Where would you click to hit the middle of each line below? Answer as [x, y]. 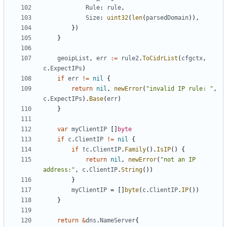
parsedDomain [167, 18]
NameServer [118, 221]
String [132, 170]
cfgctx [192, 59]
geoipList [73, 59]
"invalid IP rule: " [180, 89]
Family [135, 150]
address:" [59, 170]
